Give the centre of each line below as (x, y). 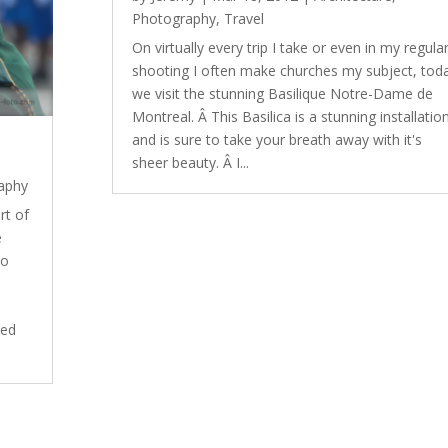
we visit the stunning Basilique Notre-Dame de (282, 93)
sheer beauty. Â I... (190, 162)
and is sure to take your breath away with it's (276, 139)
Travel (243, 18)
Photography (173, 18)
